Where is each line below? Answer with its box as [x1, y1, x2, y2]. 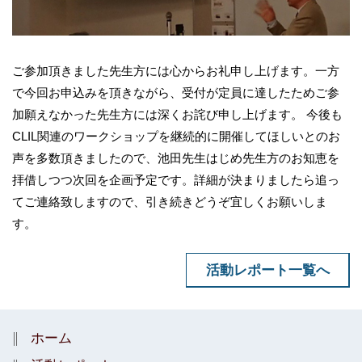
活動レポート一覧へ [205, 262, 330, 277]
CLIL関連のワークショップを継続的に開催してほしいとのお [12, 129, 340, 144]
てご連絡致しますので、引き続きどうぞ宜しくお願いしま [12, 195, 327, 209]
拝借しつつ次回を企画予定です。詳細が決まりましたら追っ [12, 173, 339, 187]
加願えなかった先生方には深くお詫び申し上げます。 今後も [12, 107, 343, 122]
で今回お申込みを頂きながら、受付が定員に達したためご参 [12, 86, 339, 100]
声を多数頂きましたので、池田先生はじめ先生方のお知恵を [12, 151, 339, 166]
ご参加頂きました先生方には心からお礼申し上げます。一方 [12, 64, 339, 78]
